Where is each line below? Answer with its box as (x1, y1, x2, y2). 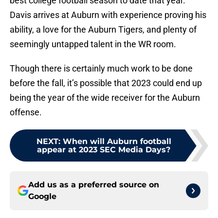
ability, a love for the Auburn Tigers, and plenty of (10, 24, 197, 35)
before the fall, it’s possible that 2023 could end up (10, 78, 202, 89)
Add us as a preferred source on (28, 180, 159, 190)
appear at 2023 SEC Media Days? (37, 145, 170, 155)
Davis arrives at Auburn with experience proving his (10, 10, 206, 20)
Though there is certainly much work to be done (10, 63, 193, 74)
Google (28, 192, 56, 201)
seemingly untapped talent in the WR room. (10, 39, 176, 50)
